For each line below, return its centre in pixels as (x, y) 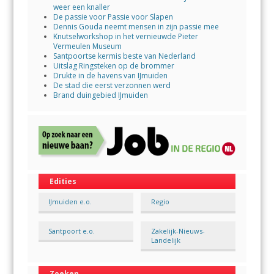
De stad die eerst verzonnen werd (112, 86)
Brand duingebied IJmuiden (100, 95)
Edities (63, 181)
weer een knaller (81, 7)
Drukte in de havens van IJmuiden (110, 76)
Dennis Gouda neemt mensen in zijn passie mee (136, 27)
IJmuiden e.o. (70, 202)
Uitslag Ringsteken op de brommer (113, 66)
